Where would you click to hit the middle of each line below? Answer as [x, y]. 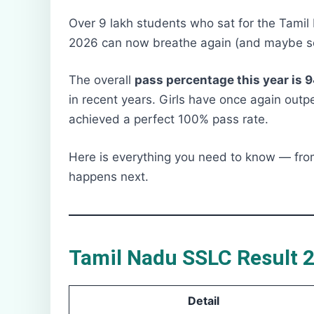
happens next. [109, 176]
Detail [203, 300]
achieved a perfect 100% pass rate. [169, 120]
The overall [102, 80]
